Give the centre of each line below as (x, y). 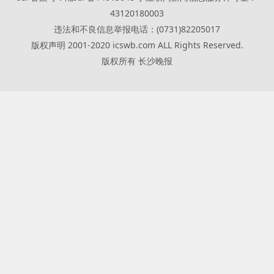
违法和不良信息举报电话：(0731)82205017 (137, 29)
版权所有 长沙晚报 (137, 61)
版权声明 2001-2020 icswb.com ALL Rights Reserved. (137, 45)
